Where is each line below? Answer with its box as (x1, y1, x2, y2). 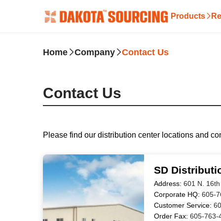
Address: (154, 180, 184, 187)
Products (171, 12, 206, 20)
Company (74, 47, 115, 57)
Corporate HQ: (154, 190, 202, 198)
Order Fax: (154, 212, 190, 220)
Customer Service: (154, 201, 214, 209)
